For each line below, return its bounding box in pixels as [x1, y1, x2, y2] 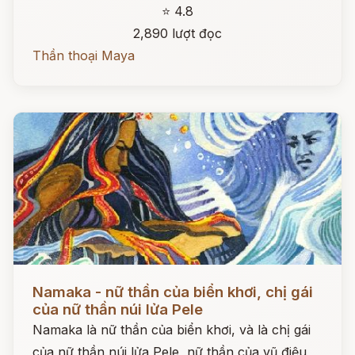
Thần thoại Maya [32, 48, 135, 63]
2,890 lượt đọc [133, 25, 222, 41]
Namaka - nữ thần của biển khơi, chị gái [32, 283, 313, 301]
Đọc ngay [13, 272, 71, 288]
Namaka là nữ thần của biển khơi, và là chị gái [32, 322, 311, 338]
